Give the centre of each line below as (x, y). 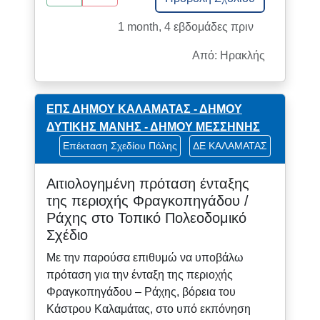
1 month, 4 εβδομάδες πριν (186, 26)
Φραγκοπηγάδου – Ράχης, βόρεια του (141, 292)
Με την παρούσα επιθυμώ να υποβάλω (145, 258)
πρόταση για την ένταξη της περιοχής (139, 275)
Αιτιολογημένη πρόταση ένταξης (147, 184)
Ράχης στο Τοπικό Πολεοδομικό (146, 218)
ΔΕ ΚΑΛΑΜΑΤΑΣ (230, 146)
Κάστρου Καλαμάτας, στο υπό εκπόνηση (148, 309)
